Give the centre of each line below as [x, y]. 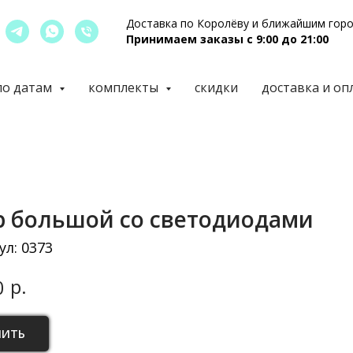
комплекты [124, 87]
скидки [216, 87]
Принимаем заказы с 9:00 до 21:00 [227, 39]
